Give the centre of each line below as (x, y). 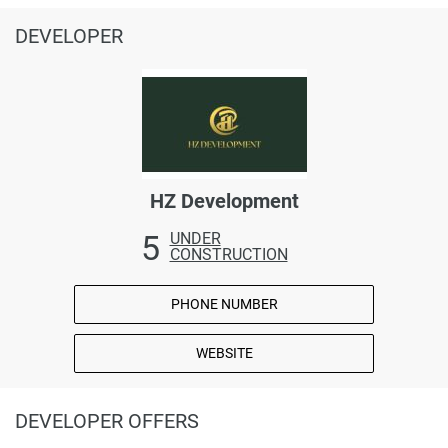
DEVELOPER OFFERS (107, 420)
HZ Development (224, 200)
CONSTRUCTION (228, 254)
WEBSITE (224, 352)
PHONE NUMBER (224, 303)
